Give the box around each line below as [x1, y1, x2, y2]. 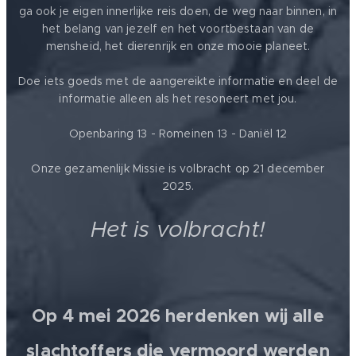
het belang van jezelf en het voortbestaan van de [42, 21, 314, 36]
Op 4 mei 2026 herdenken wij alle [32, 304, 324, 327]
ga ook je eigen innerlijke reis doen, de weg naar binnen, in [18, 3, 338, 18]
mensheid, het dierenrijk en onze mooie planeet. [45, 38, 311, 53]
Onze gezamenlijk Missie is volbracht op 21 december [31, 161, 325, 176]
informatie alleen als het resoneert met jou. [59, 91, 297, 106]
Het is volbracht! [90, 215, 266, 243]
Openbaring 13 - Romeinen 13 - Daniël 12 [68, 126, 288, 141]
